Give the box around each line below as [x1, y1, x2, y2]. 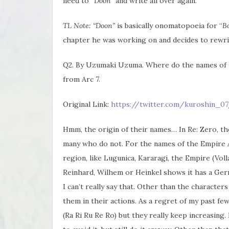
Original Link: [63, 99, 111, 109]
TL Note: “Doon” [63, 20, 117, 30]
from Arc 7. [63, 74, 102, 84]
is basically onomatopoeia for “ [117, 20, 222, 30]
